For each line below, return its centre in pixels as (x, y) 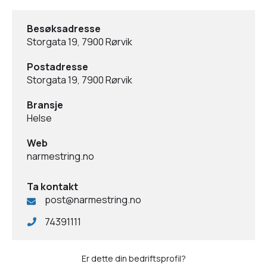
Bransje (45, 105)
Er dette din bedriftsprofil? (133, 258)
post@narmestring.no (93, 200)
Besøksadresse (64, 29)
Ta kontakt (52, 187)
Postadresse (58, 67)
